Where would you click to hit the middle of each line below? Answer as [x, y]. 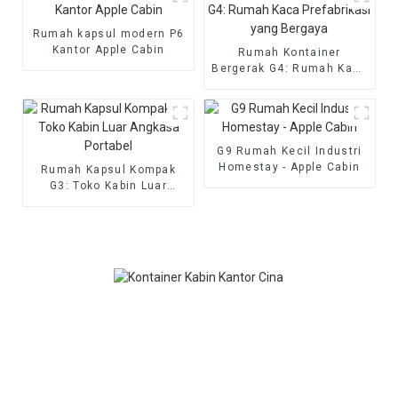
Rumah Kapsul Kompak [109, 169]
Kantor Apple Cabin [108, 49]
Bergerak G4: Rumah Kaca [290, 68]
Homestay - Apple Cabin [290, 167]
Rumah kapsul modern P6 [108, 33]
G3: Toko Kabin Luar [109, 185]
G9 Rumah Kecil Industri [290, 151]
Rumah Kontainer [290, 52]
